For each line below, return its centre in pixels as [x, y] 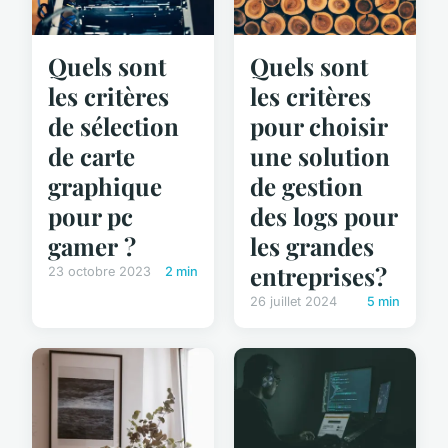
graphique [105, 185]
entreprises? [318, 275]
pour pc [90, 215]
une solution [320, 155]
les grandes [312, 245]
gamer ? [92, 245]
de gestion [306, 185]
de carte [91, 155]
